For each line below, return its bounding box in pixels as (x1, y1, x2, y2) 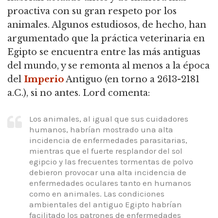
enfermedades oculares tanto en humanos (29, 178, 191, 188)
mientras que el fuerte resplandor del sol (29, 145, 182, 156)
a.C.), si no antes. (7, 88, 80, 99)
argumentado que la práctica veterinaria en (7, 33, 205, 44)
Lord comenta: (80, 88, 150, 99)
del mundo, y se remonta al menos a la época (7, 60, 210, 72)
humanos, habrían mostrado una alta (29, 124, 173, 134)
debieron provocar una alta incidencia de (29, 167, 186, 177)
